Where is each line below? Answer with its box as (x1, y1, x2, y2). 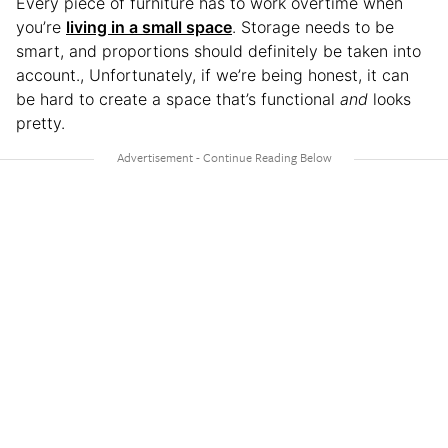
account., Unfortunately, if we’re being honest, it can (16, 64, 409, 85)
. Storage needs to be (232, 16, 394, 37)
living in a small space (66, 16, 232, 37)
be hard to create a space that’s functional (16, 88, 340, 109)
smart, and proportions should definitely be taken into (16, 40, 421, 61)
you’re (16, 16, 66, 37)
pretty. (16, 112, 70, 133)
